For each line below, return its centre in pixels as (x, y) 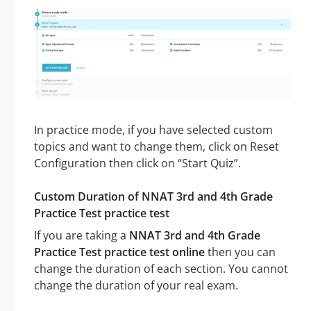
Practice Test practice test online (119, 252)
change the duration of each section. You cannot (161, 269)
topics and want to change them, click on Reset (157, 147)
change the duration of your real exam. (136, 286)
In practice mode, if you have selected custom (153, 130)
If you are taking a (82, 236)
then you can (240, 252)
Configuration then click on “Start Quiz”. (137, 163)
